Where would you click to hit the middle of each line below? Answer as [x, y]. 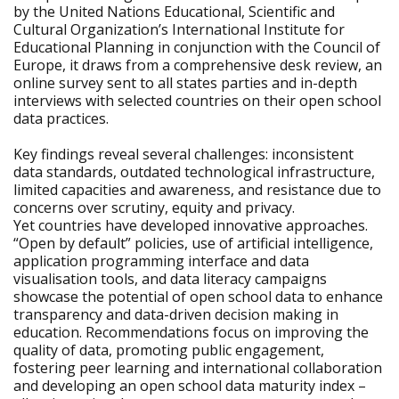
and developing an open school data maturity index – [190, 386]
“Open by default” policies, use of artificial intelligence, [193, 243]
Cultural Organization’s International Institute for [179, 29]
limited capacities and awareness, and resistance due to [197, 190]
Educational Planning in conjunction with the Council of [197, 47]
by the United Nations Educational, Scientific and [174, 12]
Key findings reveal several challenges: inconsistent [183, 154]
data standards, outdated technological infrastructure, [194, 172]
